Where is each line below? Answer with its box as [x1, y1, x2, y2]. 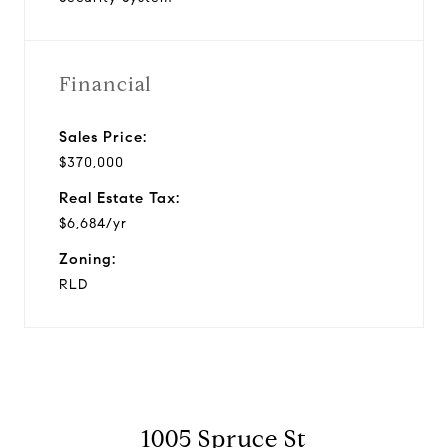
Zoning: [59, 249, 116, 268]
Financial [59, 71, 152, 97]
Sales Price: [59, 127, 147, 146]
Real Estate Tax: [59, 188, 180, 207]
